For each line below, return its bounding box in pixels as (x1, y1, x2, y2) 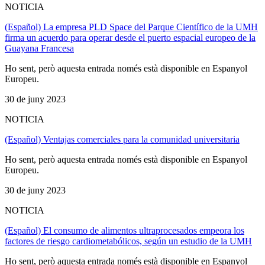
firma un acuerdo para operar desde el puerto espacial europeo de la (5, 32, 256, 43)
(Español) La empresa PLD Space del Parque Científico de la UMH (5, 21, 258, 32)
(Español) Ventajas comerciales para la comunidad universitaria (5, 134, 240, 144)
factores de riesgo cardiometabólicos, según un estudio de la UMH (5, 235, 252, 246)
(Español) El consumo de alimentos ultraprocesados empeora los (5, 225, 244, 235)
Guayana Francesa (5, 43, 74, 53)
